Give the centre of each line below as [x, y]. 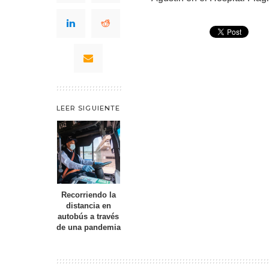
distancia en [88, 206]
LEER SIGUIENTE [88, 108]
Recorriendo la [88, 195]
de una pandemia [88, 228]
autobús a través [88, 217]
